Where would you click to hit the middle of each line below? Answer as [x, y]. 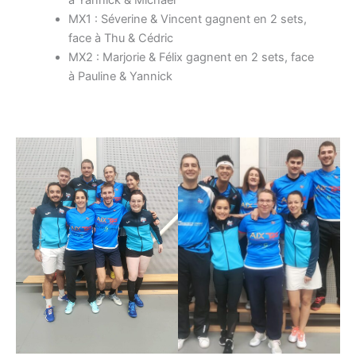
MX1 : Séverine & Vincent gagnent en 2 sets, [187, 19]
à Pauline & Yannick [120, 76]
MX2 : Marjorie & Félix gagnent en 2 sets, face [191, 57]
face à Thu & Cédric [120, 38]
